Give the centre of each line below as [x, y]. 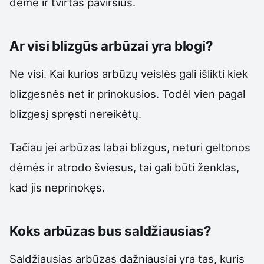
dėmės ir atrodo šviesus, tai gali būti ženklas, [124, 167]
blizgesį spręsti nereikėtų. [75, 114]
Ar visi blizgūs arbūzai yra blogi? [111, 46]
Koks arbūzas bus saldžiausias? [110, 231]
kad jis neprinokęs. [57, 187]
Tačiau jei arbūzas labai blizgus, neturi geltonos [130, 147]
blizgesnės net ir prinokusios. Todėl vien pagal [127, 94]
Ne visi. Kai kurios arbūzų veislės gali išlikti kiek [129, 74]
